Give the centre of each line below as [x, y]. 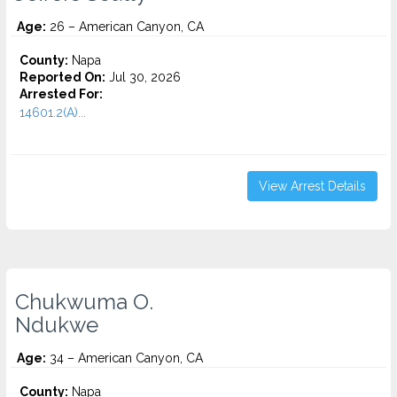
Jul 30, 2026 [143, 77]
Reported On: [62, 77]
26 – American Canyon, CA [125, 27]
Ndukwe [57, 325]
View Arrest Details [312, 186]
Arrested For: [61, 94]
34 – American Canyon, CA [125, 358]
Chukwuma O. [84, 302]
